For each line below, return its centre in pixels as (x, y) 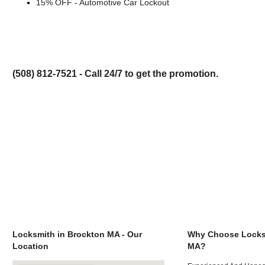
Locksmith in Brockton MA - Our (77, 235)
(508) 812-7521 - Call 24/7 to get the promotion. (115, 73)
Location (30, 246)
